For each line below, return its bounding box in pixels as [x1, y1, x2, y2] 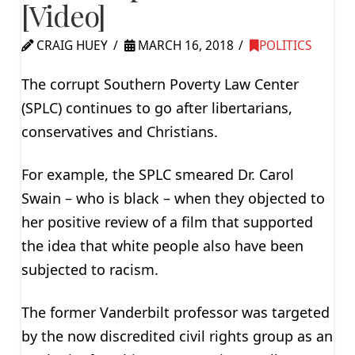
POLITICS [259, 36, 312, 54]
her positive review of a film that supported [21, 212, 313, 231]
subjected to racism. [21, 259, 158, 279]
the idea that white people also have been [21, 235, 303, 255]
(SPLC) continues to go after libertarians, [21, 98, 292, 118]
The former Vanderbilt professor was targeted [21, 302, 330, 322]
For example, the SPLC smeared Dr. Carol [21, 164, 294, 184]
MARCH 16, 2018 [134, 36, 234, 54]
